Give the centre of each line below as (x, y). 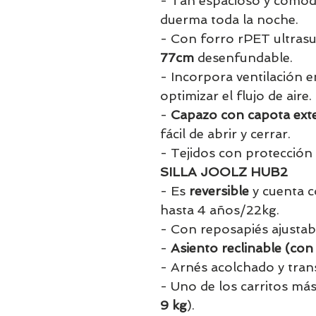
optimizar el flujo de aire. (236, 96)
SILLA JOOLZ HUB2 (224, 172)
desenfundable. (243, 57)
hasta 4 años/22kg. (220, 210)
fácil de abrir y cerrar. (225, 134)
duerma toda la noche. (229, 19)
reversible (219, 191)
